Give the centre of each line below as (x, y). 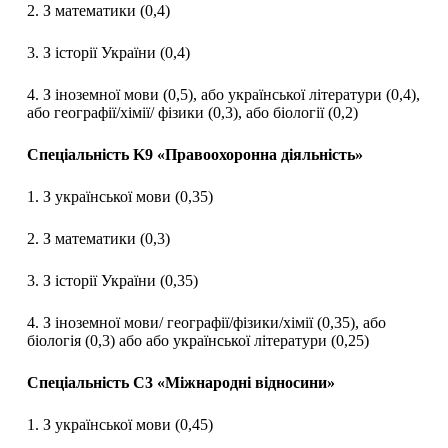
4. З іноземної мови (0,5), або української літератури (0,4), (223, 95)
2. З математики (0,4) (98, 11)
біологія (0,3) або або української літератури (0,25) (197, 341)
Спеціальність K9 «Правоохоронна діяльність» (194, 155)
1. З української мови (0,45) (119, 425)
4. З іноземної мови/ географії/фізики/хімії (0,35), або (206, 323)
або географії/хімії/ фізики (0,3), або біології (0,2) (192, 113)
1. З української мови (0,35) (119, 197)
